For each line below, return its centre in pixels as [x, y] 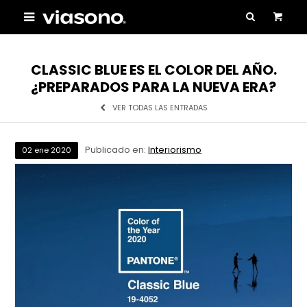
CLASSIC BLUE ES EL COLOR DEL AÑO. [153, 70]
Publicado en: [117, 150]
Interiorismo [175, 150]
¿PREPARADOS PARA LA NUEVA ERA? [153, 87]
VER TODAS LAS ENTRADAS [160, 108]
